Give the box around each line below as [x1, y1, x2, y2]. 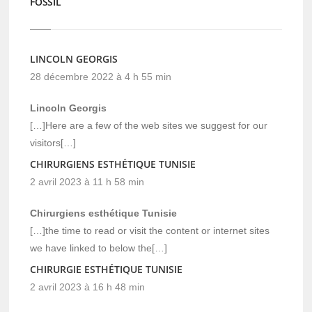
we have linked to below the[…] [30, 242, 168, 253]
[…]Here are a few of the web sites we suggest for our [30, 119, 268, 131]
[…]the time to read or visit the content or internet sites [30, 224, 270, 236]
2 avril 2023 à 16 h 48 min [30, 281, 146, 292]
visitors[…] [30, 136, 77, 148]
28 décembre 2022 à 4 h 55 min [30, 70, 172, 82]
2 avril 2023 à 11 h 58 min [30, 175, 145, 187]
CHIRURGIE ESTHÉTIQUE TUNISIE [30, 262, 183, 276]
